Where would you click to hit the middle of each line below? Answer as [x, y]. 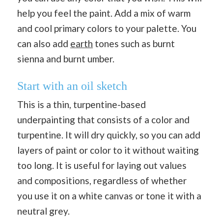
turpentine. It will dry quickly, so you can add [109, 135]
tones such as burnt [134, 43]
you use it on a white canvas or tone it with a [109, 196]
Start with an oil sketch [72, 86]
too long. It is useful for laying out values [102, 165]
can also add [44, 43]
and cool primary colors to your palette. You [107, 28]
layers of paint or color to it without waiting [108, 150]
